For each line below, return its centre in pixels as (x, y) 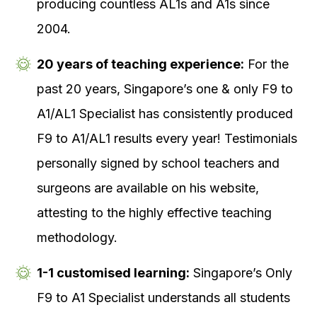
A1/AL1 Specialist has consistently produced (165, 114)
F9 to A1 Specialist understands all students (163, 298)
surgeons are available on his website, (148, 188)
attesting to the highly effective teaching (154, 213)
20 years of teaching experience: (140, 64)
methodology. (77, 238)
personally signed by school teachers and (158, 163)
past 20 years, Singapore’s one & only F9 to (165, 89)
